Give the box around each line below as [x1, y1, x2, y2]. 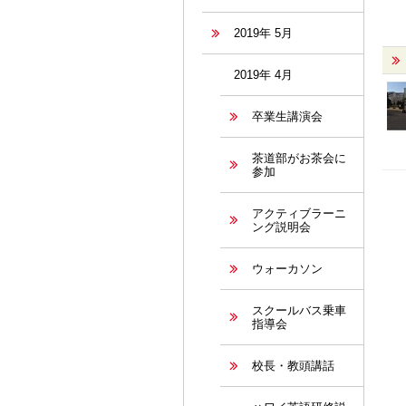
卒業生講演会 [252, 110, 323, 123]
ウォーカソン [252, 262, 323, 275]
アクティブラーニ [252, 207, 346, 220]
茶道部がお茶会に [252, 151, 346, 165]
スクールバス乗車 [252, 304, 346, 317]
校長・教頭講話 [252, 359, 334, 372]
